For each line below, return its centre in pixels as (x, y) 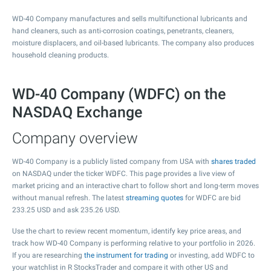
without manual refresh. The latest (69, 198)
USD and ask (58, 210)
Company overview (75, 138)
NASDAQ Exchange (77, 112)
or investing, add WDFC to (211, 255)
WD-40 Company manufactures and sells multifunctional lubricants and (130, 19)
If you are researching (48, 255)
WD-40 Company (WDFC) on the (119, 94)
